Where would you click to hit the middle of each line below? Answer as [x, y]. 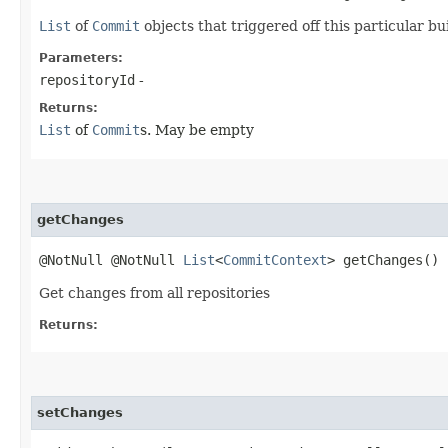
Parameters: [81, 57]
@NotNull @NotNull [111, 259]
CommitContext [275, 259]
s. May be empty [197, 129]
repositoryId [87, 79]
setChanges [80, 412]
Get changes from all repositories [154, 292]
